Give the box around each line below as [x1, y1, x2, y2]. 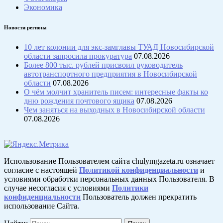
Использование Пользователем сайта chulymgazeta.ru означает [4, 157, 215, 166]
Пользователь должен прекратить [81, 193, 197, 202]
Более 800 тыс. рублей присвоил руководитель [24, 61, 183, 70]
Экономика [24, 3, 62, 12]
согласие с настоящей [4, 166, 79, 175]
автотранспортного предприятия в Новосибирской [24, 70, 197, 79]
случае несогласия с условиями [4, 184, 112, 193]
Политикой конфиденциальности [79, 166, 198, 175]
